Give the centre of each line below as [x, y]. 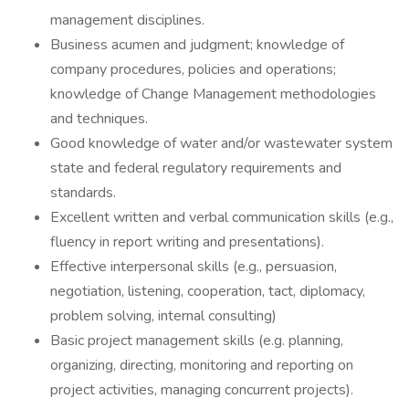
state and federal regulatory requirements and [196, 168]
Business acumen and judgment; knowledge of [197, 45]
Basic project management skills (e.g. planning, [197, 341]
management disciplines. [127, 20]
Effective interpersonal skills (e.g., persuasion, [194, 267]
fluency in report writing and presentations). [187, 242]
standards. [83, 193]
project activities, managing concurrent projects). [202, 390]
